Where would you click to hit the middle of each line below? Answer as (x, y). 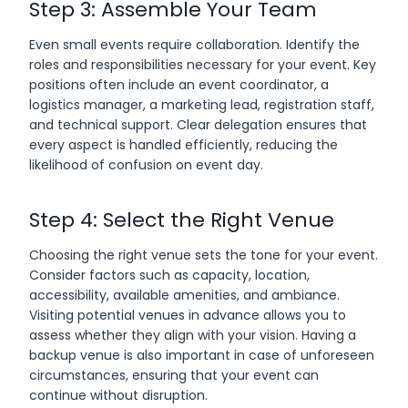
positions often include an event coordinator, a (179, 84)
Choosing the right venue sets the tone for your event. (204, 255)
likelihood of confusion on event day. (146, 164)
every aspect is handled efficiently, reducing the (184, 144)
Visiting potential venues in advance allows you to (188, 315)
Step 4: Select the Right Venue (182, 219)
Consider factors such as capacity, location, (169, 275)
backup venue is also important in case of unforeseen (202, 355)
